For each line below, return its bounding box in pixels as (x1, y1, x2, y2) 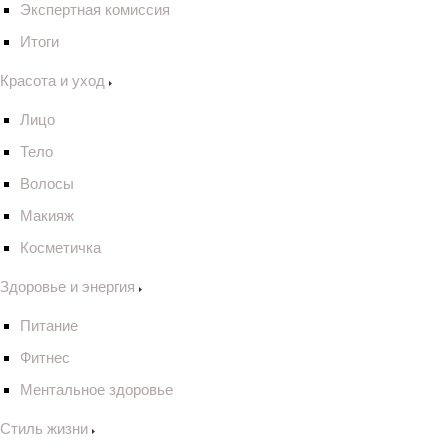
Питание (20, 317, 78, 334)
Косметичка (20, 239, 101, 256)
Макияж (20, 207, 74, 224)
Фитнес (20, 349, 70, 366)
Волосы (20, 175, 74, 192)
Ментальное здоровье (20, 381, 173, 398)
